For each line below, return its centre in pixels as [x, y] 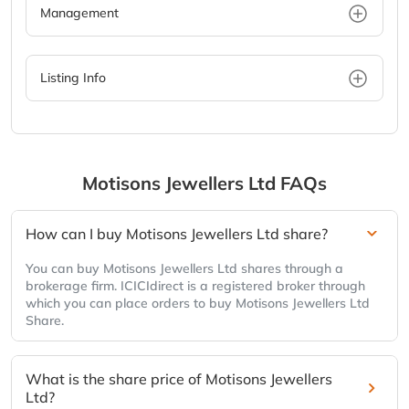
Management [79, 13]
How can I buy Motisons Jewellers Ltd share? [177, 234]
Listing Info [73, 78]
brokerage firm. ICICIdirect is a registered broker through [195, 286]
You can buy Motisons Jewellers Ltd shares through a [184, 269]
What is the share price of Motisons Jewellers [179, 379]
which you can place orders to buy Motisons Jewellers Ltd [198, 304]
